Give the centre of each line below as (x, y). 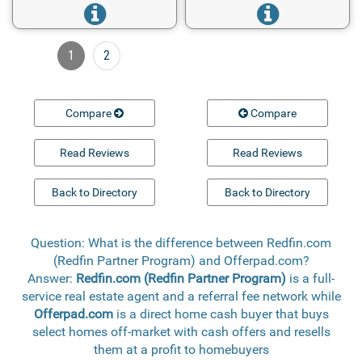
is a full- (310, 278)
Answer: (52, 278)
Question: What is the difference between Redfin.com (181, 242)
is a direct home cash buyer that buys (221, 314)
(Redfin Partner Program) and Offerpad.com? (181, 260)
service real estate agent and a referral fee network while (181, 296)
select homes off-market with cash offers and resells (181, 331)
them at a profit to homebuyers (181, 349)
